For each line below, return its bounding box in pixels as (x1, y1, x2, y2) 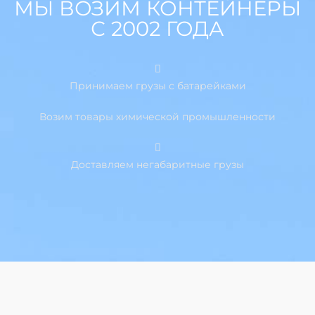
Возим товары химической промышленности (39, 110, 276, 124)
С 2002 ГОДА (91, 16, 224, 41)
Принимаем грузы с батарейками (69, 79, 246, 93)
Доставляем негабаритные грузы (71, 158, 244, 172)
